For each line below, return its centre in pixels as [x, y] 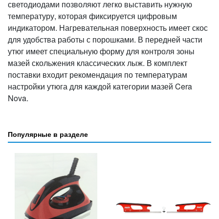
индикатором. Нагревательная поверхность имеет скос [108, 28]
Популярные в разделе [48, 134]
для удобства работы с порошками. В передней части [105, 39]
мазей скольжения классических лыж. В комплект [98, 63]
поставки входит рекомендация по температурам [98, 75]
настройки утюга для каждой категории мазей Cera [100, 86]
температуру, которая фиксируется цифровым [92, 16]
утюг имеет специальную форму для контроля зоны [101, 51]
